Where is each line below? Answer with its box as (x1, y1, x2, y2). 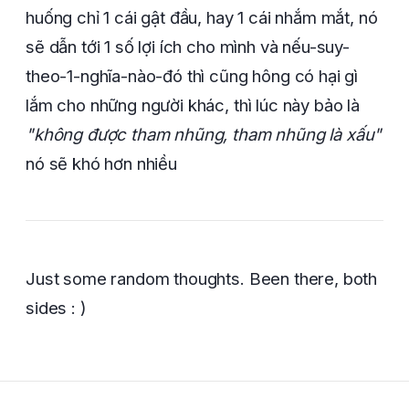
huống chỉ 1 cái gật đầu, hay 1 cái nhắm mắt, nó (26, 7, 378, 28)
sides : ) (26, 297, 87, 318)
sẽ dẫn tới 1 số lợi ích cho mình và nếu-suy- (26, 37, 350, 58)
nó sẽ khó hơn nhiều (26, 153, 177, 174)
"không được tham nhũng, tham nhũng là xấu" (26, 124, 383, 145)
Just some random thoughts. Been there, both (26, 267, 378, 288)
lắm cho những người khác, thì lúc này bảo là (26, 95, 360, 116)
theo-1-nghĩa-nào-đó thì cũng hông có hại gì (26, 66, 359, 87)
